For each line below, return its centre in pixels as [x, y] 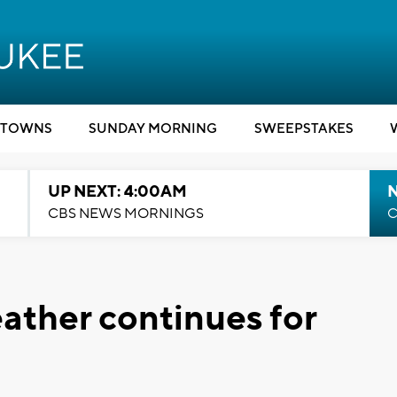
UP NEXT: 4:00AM [117, 192]
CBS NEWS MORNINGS [125, 214]
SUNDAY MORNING [153, 129]
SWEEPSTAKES [304, 129]
